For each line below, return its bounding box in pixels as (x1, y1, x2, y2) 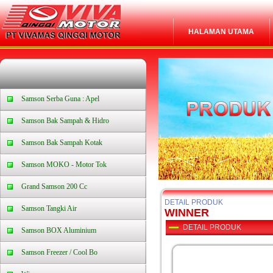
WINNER (165, 207, 209, 219)
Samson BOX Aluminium (21, 226, 96, 235)
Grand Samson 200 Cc (21, 182, 87, 191)
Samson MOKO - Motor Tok (21, 160, 107, 169)
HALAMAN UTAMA (188, 27, 254, 36)
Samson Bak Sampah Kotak (21, 138, 102, 147)
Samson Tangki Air (21, 204, 77, 213)
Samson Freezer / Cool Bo (21, 248, 97, 257)
